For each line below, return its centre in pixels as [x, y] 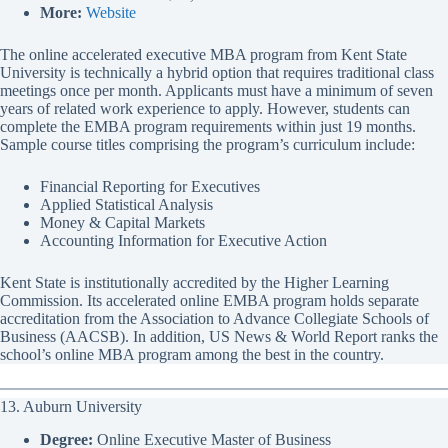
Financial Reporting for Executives [150, 187]
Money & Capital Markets [122, 223]
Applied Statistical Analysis [126, 205]
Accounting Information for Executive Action [183, 241]
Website [111, 13]
